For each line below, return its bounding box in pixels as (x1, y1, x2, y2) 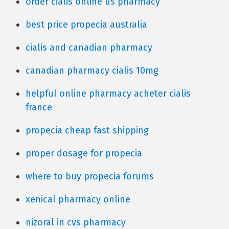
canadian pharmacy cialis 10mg (26, 65, 158, 76)
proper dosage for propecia (26, 148, 142, 159)
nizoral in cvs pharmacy (26, 217, 126, 228)
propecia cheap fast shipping (26, 125, 149, 136)
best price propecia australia (26, 19, 147, 30)
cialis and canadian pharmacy (26, 42, 152, 53)
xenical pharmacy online (26, 194, 130, 205)
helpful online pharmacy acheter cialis (26, 88, 191, 99)
